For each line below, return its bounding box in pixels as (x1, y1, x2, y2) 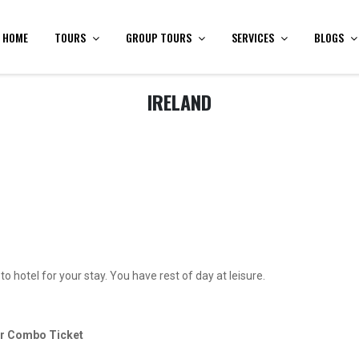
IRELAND (147, 87, 212, 117)
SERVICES (232, 28, 274, 46)
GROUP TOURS (126, 28, 192, 46)
